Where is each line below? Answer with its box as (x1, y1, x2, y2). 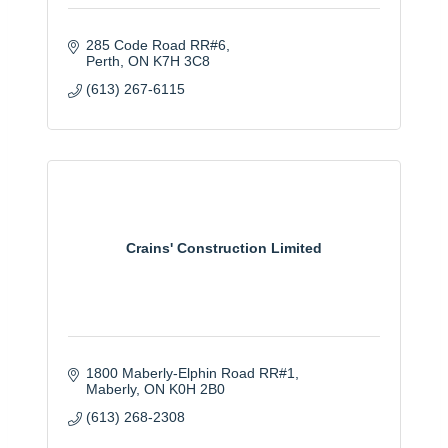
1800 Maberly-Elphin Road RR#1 (85, 364, 295, 381)
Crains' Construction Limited (126, 240, 322, 257)
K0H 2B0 (168, 380, 225, 397)
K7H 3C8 (152, 52, 210, 69)
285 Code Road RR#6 (85, 36, 226, 53)
